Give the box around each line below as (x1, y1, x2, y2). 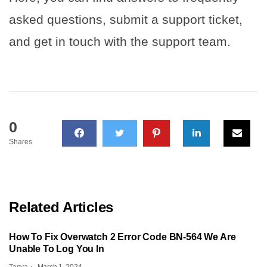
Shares (9, 138, 32, 147)
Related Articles (9, 199, 114, 216)
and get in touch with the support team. (9, 35, 231, 49)
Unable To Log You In (9, 244, 104, 254)
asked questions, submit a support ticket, (9, 13, 243, 27)
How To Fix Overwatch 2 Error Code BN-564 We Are (9, 232, 236, 243)
